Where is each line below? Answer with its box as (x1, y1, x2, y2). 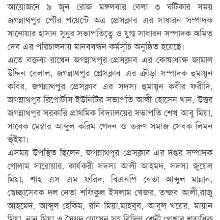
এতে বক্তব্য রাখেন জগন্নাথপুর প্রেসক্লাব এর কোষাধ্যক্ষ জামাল (7, 52, 213, 65)
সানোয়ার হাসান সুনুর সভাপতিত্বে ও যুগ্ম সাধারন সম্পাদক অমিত (7, 26, 213, 39)
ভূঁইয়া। (7, 132, 29, 145)
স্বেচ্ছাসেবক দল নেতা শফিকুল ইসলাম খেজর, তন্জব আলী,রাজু (7, 185, 213, 198)
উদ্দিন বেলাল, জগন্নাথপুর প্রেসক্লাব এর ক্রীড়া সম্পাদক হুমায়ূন (7, 65, 213, 79)
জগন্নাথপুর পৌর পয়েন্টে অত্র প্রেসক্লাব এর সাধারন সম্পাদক (7, 12, 213, 26)
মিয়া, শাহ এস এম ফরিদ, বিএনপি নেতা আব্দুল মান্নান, (7, 171, 213, 185)
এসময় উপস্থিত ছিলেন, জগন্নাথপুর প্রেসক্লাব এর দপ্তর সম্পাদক (7, 145, 213, 158)
